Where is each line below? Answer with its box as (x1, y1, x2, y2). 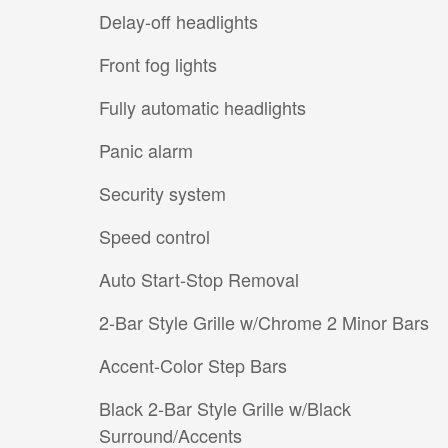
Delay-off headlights (99, 8, 258, 35)
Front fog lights (99, 51, 217, 78)
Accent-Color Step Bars (99, 352, 287, 379)
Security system (99, 180, 226, 207)
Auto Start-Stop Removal (99, 266, 299, 293)
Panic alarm (99, 137, 193, 164)
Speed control (99, 223, 210, 250)
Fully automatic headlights (99, 94, 306, 121)
